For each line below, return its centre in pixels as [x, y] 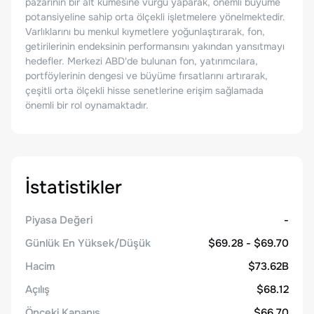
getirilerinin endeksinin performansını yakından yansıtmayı [155, 46]
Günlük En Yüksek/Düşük [88, 243]
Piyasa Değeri [59, 220]
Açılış [37, 289]
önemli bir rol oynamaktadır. [87, 105]
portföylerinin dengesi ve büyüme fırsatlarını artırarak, [146, 76]
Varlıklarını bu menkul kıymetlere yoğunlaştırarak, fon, [145, 32]
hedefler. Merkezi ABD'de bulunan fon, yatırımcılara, [142, 61]
